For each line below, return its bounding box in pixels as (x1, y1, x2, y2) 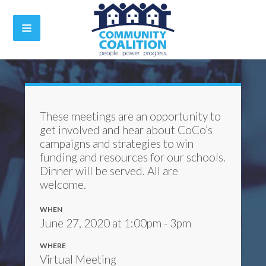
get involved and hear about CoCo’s (40, 123, 213, 137)
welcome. (40, 178, 87, 191)
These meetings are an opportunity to (40, 109, 221, 123)
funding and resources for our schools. (40, 150, 226, 164)
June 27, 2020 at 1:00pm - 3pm (40, 216, 192, 230)
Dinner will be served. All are (40, 164, 179, 178)
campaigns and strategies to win (40, 137, 194, 150)
